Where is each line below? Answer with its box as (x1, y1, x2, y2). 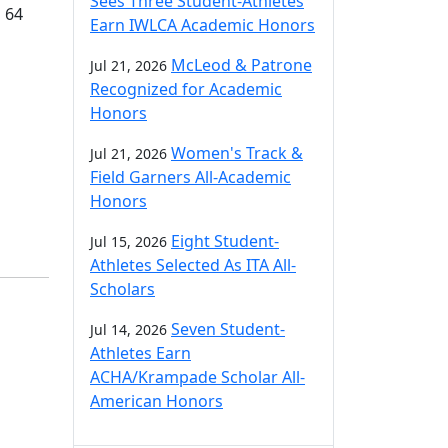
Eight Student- (171, 230, 279, 252)
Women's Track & (171, 142, 303, 164)
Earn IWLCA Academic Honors (90, 14, 315, 36)
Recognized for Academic (90, 78, 282, 100)
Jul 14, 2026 (90, 320, 167, 339)
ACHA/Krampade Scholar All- (90, 366, 305, 388)
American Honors (90, 390, 223, 412)
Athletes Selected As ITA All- (90, 254, 296, 276)
